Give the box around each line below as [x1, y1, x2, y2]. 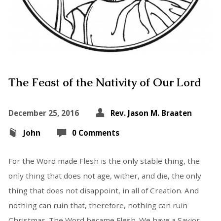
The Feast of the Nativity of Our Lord [8, 75, 201, 90]
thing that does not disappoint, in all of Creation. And [8, 185, 199, 195]
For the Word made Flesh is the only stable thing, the [8, 155, 200, 166]
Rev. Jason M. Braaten [110, 108, 192, 118]
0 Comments [72, 127, 119, 138]
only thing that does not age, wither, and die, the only [8, 170, 201, 181]
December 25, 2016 [8, 108, 79, 118]
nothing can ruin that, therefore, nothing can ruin [8, 200, 187, 210]
